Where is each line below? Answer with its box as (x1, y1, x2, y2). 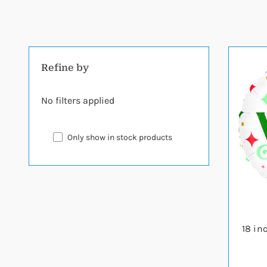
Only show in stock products (67, 132, 172, 142)
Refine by (41, 62, 89, 73)
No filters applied (41, 95, 114, 106)
